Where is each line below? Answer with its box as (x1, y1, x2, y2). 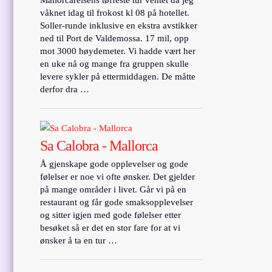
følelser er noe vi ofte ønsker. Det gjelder (40, 171, 195, 182)
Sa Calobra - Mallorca (40, 137, 158, 154)
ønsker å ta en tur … (40, 235, 118, 245)
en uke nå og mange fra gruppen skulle (40, 58, 189, 69)
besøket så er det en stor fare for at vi (40, 222, 181, 233)
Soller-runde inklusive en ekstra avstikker (40, 20, 198, 30)
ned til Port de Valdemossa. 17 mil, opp (40, 33, 189, 43)
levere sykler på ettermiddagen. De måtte (40, 71, 196, 81)
